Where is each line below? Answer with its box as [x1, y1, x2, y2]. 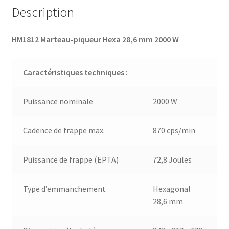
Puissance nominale [23, 96, 94, 107]
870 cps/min [153, 125, 196, 136]
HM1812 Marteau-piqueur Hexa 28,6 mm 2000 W [11, 34, 179, 45]
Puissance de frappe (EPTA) [23, 154, 119, 165]
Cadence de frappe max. [23, 125, 105, 136]
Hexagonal [153, 184, 191, 194]
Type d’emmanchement [23, 184, 106, 194]
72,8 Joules [153, 154, 192, 165]
